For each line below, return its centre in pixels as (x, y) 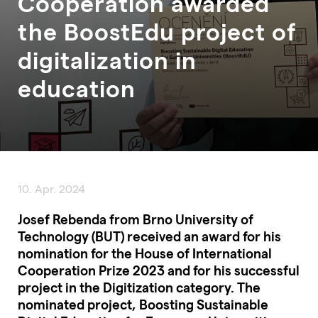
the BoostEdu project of (157, 31)
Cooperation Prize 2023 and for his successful (159, 270)
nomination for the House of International (145, 253)
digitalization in (107, 59)
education (77, 87)
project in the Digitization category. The (139, 287)
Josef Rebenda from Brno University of (136, 219)
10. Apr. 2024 (51, 188)
